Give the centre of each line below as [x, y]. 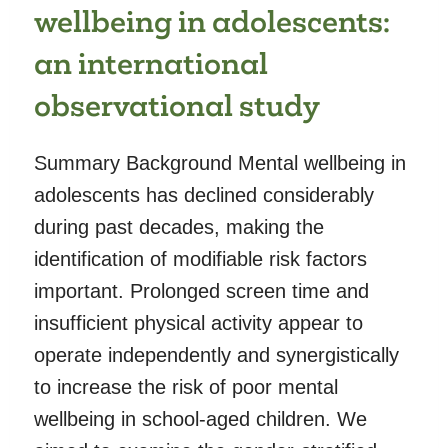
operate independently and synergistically [216, 354]
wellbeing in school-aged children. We [200, 418]
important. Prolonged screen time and [201, 290]
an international [151, 63]
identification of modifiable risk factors [200, 258]
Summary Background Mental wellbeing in [220, 162]
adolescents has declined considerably [204, 194]
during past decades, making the [179, 226]
